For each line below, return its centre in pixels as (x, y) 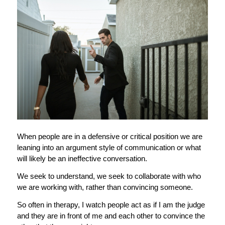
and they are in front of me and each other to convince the (111, 215)
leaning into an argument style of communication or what (109, 148)
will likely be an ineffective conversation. (83, 159)
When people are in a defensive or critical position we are (109, 137)
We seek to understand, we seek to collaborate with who (109, 176)
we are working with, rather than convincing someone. (106, 187)
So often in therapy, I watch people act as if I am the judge (111, 204)
